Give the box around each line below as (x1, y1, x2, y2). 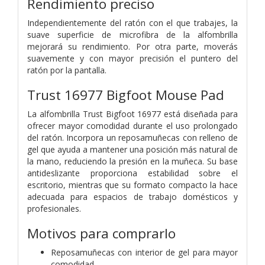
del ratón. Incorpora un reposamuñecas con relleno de (27, 131, 238, 143)
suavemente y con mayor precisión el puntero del (27, 52, 238, 64)
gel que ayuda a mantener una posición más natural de (27, 143, 238, 155)
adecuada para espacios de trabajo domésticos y (27, 190, 238, 202)
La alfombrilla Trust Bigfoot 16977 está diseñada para (27, 108, 238, 119)
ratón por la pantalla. (27, 64, 106, 76)
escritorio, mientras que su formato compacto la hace (27, 179, 238, 190)
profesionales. (27, 202, 81, 214)
